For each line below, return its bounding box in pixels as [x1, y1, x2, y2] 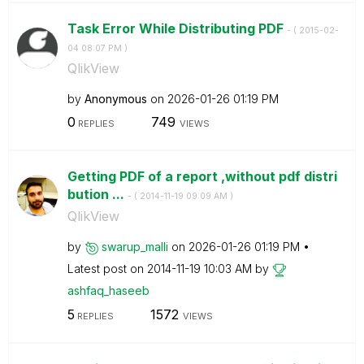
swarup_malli [101, 240, 168, 253]
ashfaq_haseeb [67, 284, 149, 297]
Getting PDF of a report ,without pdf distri [67, 168, 337, 184]
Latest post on [67, 262, 147, 275]
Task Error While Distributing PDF [67, 19, 287, 37]
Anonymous [84, 91, 147, 106]
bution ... [67, 186, 128, 202]
